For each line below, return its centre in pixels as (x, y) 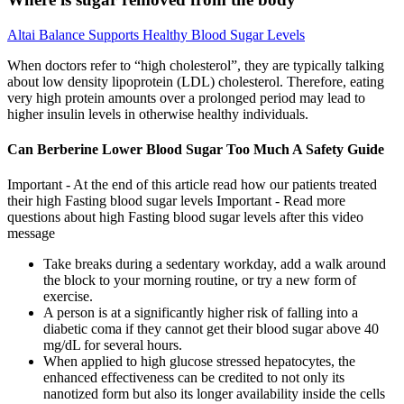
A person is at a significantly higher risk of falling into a (201, 313)
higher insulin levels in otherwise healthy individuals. (158, 114)
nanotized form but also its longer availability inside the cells (214, 394)
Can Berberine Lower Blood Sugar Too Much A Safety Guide (196, 149)
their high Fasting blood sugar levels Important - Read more (176, 201)
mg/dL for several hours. (113, 345)
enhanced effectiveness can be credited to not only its (194, 378)
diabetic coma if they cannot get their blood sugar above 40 (211, 329)
